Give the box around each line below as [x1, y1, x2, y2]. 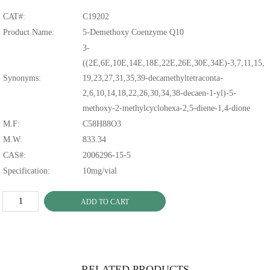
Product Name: [3, 28, 55, 37]
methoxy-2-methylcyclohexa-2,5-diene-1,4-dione [83, 104, 251, 113]
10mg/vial [83, 166, 118, 176]
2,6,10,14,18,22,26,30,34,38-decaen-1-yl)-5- [83, 89, 237, 98]
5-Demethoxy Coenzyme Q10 [83, 28, 184, 37]
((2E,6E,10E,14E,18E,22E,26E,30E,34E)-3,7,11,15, [83, 58, 265, 68]
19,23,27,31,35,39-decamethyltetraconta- [83, 74, 224, 83]
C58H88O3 [83, 119, 122, 129]
